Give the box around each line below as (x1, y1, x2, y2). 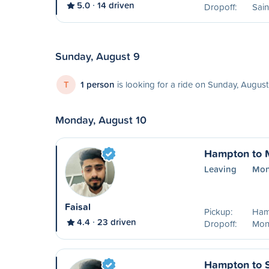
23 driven (97, 216, 136, 228)
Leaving (204, 163, 237, 175)
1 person (80, 78, 115, 91)
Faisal (65, 200, 91, 214)
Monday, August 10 (55, 112, 147, 127)
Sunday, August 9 (55, 48, 140, 64)
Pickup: (204, 205, 232, 218)
